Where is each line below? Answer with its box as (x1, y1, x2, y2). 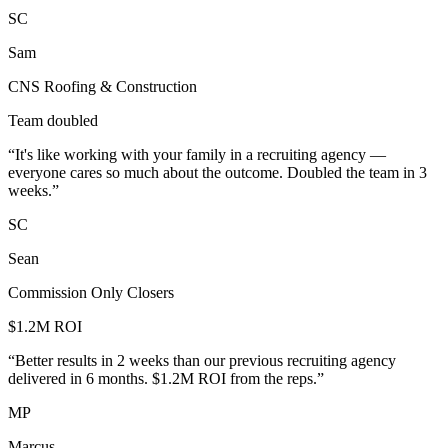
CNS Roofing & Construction (8, 78, 197, 96)
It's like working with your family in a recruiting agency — (15, 146, 386, 164)
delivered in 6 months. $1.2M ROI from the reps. (8, 370, 317, 388)
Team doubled (8, 112, 98, 130)
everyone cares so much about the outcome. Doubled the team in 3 (8, 164, 427, 182)
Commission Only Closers (8, 284, 174, 302)
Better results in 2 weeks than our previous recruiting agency (15, 352, 396, 370)
